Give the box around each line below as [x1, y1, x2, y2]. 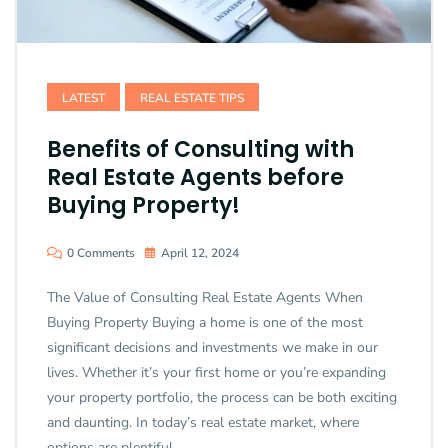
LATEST [62, 90, 105, 107]
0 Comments [67, 245, 135, 262]
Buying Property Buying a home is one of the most [47, 313, 363, 333]
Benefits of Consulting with [47, 134, 354, 166]
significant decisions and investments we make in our [47, 338, 378, 358]
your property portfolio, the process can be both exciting [47, 388, 397, 408]
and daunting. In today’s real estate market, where [47, 413, 359, 433]
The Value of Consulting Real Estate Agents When [47, 288, 363, 308]
